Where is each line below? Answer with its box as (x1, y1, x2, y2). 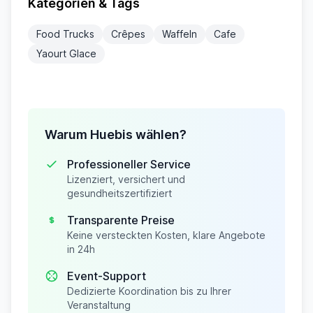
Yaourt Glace (36, 48, 96, 59)
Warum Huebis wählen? (45, 127, 187, 142)
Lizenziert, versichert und (67, 173, 185, 185)
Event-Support (67, 269, 146, 283)
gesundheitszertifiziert (67, 187, 172, 199)
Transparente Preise (67, 213, 175, 227)
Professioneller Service (67, 157, 191, 171)
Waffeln (162, 28, 197, 40)
